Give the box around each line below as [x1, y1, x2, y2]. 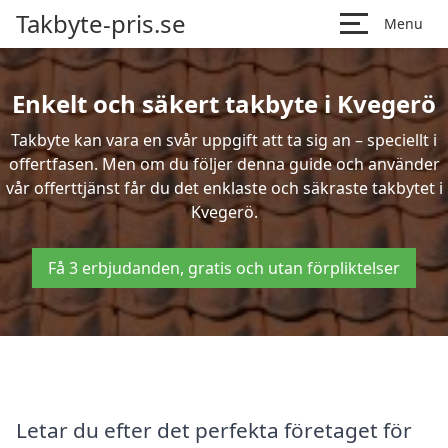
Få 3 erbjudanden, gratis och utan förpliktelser [48, 257, 400, 279]
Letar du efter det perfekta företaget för [16, 415, 412, 444]
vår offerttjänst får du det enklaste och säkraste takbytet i [5, 177, 443, 199]
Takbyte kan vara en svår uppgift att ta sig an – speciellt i [11, 129, 437, 151]
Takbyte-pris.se [16, 7, 186, 40]
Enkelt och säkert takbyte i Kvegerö [12, 87, 436, 120]
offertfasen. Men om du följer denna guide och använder [8, 153, 440, 175]
